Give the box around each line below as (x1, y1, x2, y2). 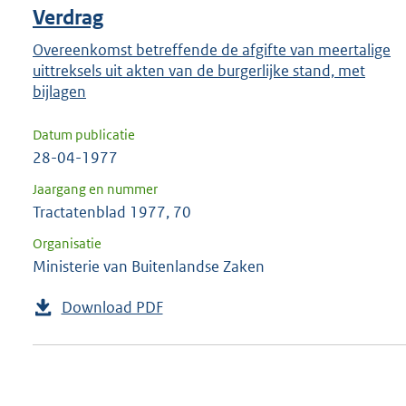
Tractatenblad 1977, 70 (33, 202, 191, 223)
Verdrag (33, 5, 103, 31)
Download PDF (61, 297, 163, 318)
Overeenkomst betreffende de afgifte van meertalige (33, 40, 391, 61)
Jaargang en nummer (33, 180, 158, 198)
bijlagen (33, 82, 86, 102)
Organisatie (33, 235, 101, 253)
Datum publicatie (33, 126, 135, 144)
